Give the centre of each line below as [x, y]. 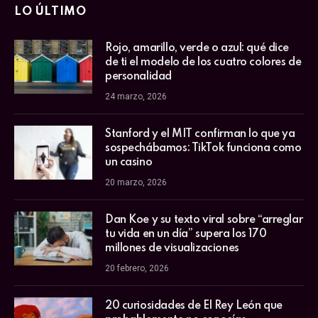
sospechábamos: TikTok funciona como [203, 148]
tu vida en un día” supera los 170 [186, 234]
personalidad [138, 77]
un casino [129, 163]
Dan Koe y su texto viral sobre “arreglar [204, 220]
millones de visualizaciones [172, 248]
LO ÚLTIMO [50, 12]
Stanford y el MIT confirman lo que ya [200, 134]
